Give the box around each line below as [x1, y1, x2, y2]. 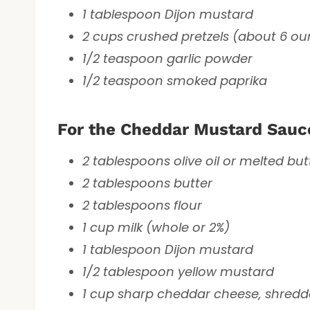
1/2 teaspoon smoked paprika [82, 71, 267, 89]
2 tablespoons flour [82, 196, 202, 214]
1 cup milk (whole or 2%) [82, 218, 230, 236]
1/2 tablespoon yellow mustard [82, 262, 274, 280]
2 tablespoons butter [82, 174, 212, 192]
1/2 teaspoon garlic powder [82, 49, 253, 67]
